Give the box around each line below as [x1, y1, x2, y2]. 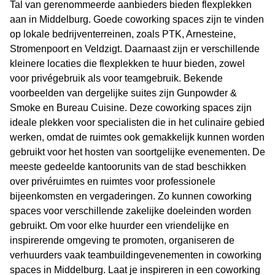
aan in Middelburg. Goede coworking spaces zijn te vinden [10, 14, 264, 25]
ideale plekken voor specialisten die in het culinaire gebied [10, 117, 265, 128]
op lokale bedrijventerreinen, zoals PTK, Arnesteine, [10, 29, 236, 40]
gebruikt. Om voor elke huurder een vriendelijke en [10, 220, 229, 231]
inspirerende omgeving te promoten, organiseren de [10, 235, 234, 246]
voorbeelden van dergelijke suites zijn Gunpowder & [10, 88, 237, 99]
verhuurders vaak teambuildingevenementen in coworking [10, 250, 261, 261]
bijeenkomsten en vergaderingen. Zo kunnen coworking [10, 191, 252, 202]
